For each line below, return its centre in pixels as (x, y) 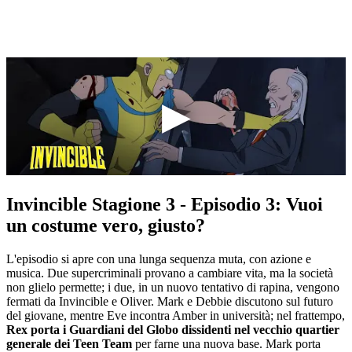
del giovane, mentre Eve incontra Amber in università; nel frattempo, (176, 316)
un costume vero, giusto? (106, 226)
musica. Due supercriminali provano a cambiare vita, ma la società (170, 273)
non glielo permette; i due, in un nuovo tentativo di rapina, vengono (173, 288)
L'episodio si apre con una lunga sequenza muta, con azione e (159, 259)
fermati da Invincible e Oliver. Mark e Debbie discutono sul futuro (170, 302)
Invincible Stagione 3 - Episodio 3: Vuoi (165, 205)
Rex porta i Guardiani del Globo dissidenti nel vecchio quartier (173, 330)
